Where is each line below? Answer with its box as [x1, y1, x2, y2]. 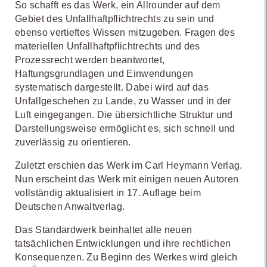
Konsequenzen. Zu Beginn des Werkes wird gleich [15, 252, 238, 263]
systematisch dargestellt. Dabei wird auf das [15, 82, 209, 93]
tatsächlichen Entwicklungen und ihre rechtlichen [15, 238, 231, 249]
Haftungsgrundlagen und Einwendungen [15, 69, 194, 79]
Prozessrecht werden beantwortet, [15, 55, 165, 66]
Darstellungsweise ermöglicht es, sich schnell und [15, 123, 235, 134]
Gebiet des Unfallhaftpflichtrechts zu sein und [15, 14, 215, 24]
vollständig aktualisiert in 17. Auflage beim [15, 188, 201, 198]
